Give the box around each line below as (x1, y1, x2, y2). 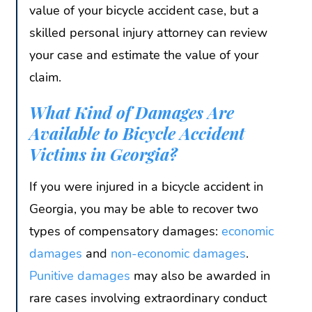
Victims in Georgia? (29, 143, 182, 166)
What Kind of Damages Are (29, 101, 234, 124)
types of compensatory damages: (29, 223, 221, 240)
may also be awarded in (130, 267, 270, 285)
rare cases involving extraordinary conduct (29, 290, 267, 307)
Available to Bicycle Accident (29, 122, 244, 145)
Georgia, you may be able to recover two (29, 201, 258, 218)
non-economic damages (111, 245, 246, 263)
